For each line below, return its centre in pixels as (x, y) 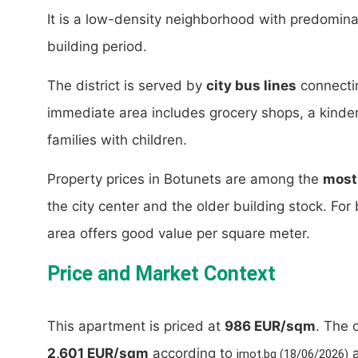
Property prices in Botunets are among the (185, 179)
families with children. (117, 140)
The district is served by (127, 86)
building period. (97, 47)
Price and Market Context (161, 274)
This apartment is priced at (136, 326)
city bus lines (251, 86)
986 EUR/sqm (270, 326)
